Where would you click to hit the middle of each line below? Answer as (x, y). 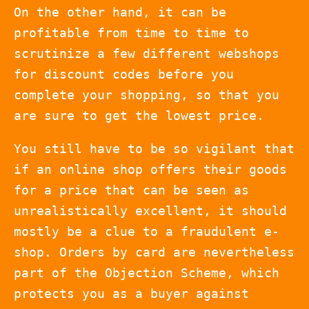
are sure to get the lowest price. (139, 116)
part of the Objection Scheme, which (147, 273)
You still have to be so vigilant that (154, 149)
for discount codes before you (124, 74)
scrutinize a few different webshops (147, 54)
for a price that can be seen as (131, 190)
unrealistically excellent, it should (150, 211)
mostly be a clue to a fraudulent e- (147, 232)
